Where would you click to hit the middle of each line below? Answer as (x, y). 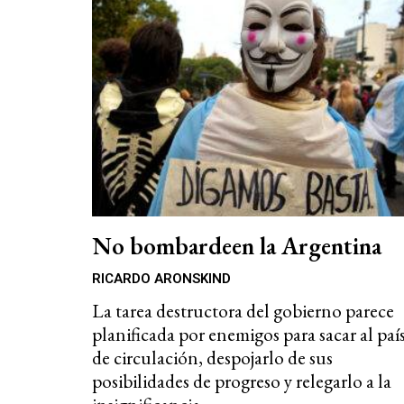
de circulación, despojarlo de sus (212, 357)
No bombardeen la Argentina (237, 245)
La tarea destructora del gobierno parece (243, 310)
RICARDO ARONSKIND (161, 278)
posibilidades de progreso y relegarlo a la (242, 381)
